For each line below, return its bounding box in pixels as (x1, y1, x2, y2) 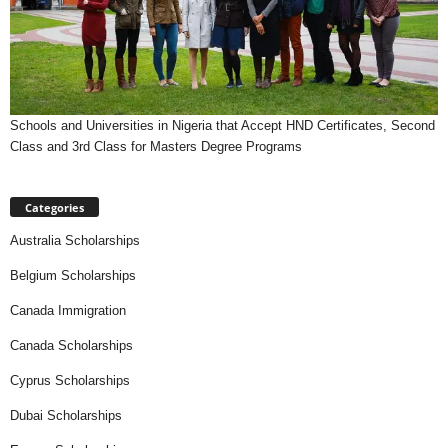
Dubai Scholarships (10, 407, 122, 423)
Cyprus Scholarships (10, 372, 130, 388)
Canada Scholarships (10, 337, 133, 353)
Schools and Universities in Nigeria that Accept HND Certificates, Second (10, 118, 435, 134)
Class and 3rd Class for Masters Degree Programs (10, 139, 302, 155)
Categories (25, 199, 84, 215)
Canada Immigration (10, 302, 126, 318)
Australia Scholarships (10, 232, 140, 248)
